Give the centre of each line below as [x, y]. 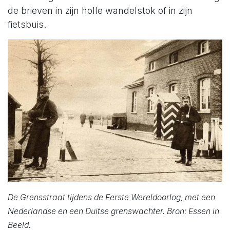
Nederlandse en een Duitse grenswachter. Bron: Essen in [113, 211]
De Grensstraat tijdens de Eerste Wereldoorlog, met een [111, 197]
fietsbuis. [27, 24]
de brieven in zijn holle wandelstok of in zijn [100, 10]
